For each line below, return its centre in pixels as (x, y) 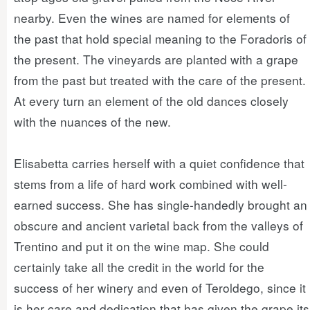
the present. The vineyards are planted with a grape (156, 59)
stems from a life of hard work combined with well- (151, 184)
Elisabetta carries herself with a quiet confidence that (159, 163)
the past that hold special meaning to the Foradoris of (160, 38)
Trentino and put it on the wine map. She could (142, 246)
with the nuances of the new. (92, 121)
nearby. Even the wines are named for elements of (152, 18)
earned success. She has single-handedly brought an (161, 204)
